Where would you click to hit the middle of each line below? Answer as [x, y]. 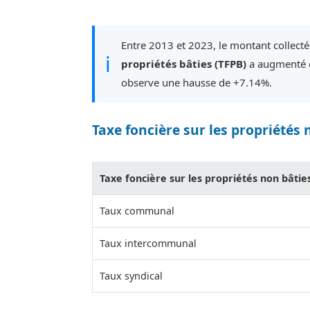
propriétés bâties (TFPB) [184, 64]
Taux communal [137, 211]
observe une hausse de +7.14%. [197, 83]
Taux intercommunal [148, 244]
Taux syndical [131, 276]
